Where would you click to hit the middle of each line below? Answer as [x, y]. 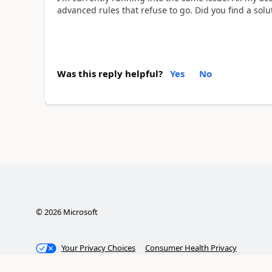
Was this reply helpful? [110, 73]
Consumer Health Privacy [191, 248]
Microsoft [79, 212]
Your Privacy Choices [98, 248]
